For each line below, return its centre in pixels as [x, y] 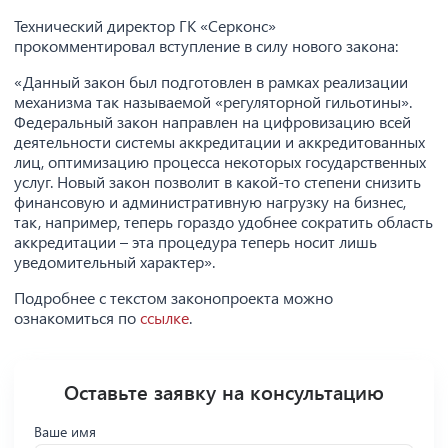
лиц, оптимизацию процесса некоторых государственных [220, 161]
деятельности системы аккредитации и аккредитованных [219, 141]
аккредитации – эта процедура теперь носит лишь [195, 241]
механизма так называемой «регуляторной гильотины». [213, 101]
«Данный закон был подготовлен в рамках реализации [211, 81]
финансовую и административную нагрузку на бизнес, [210, 201]
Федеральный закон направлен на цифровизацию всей [212, 121]
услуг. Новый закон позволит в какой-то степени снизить [217, 181]
